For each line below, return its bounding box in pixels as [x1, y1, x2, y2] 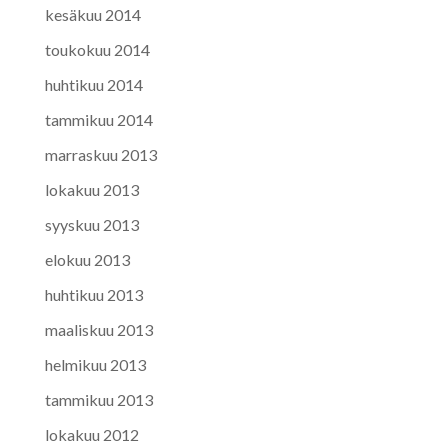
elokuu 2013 [44, 249, 130, 269]
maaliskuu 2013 [44, 319, 153, 339]
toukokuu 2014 [44, 39, 150, 59]
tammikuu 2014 [44, 109, 153, 129]
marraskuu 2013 [44, 144, 157, 164]
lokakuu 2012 [44, 424, 139, 444]
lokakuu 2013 [44, 179, 139, 199]
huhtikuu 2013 [44, 284, 143, 304]
